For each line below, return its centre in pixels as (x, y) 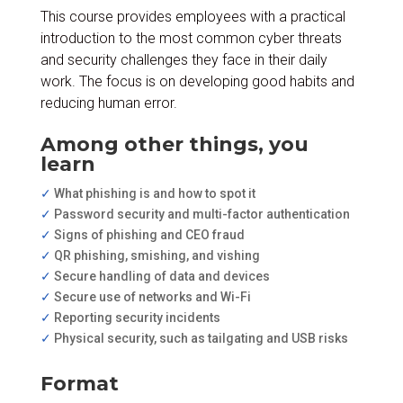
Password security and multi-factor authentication (200, 214)
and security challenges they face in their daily (184, 59)
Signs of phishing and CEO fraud (148, 234)
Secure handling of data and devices (160, 276)
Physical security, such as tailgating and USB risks (199, 338)
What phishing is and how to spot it (153, 193)
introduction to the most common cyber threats (191, 38)
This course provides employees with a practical (193, 16)
